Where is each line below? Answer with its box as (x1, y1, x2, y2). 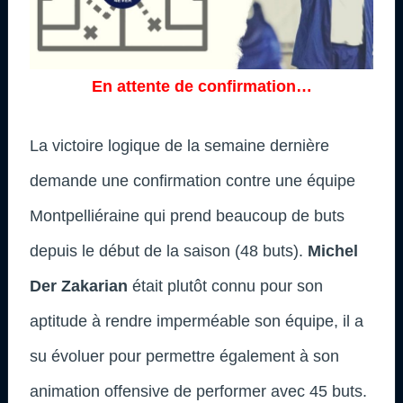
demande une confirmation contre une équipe (30, 171, 355, 190)
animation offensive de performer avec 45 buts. (30, 381, 367, 400)
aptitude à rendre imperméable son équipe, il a (30, 311, 363, 330)
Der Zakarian (30, 276, 128, 295)
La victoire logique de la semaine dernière (30, 136, 329, 155)
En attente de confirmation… (91, 76, 312, 95)
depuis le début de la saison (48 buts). (30, 241, 308, 260)
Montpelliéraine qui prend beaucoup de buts (30, 206, 345, 225)
